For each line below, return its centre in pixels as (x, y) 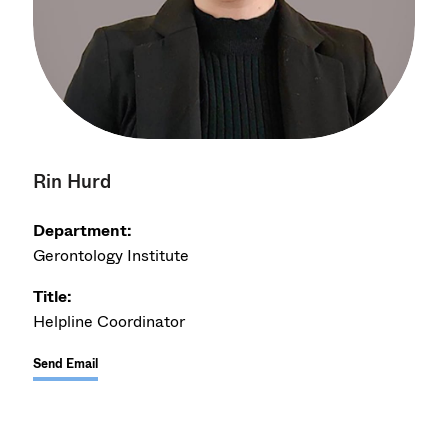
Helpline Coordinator (109, 321)
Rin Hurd (72, 181)
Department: (83, 230)
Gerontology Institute (111, 255)
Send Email (66, 363)
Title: (53, 296)
